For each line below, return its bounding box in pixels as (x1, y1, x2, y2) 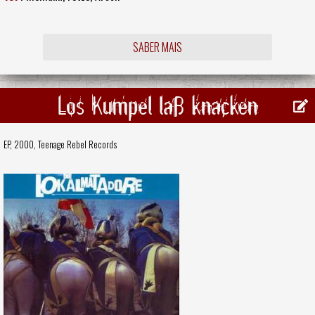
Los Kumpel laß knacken (58, 89, 257, 122)
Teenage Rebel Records (38, 136, 117, 151)
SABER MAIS (132, 39, 182, 56)
